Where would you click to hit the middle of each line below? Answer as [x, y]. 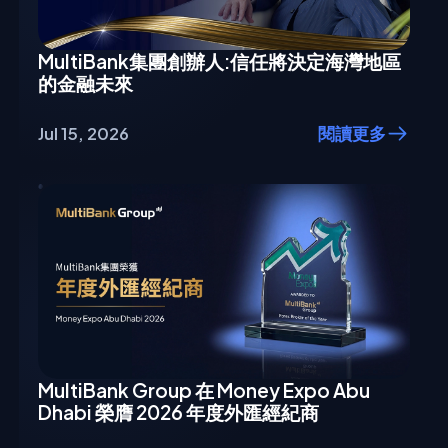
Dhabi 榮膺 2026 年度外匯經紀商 [179, 411]
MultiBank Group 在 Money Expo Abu [204, 389]
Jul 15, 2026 [84, 134]
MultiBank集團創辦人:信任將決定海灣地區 [220, 60]
